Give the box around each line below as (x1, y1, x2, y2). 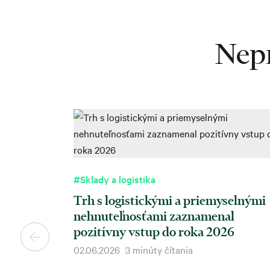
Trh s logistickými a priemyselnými (74, 192, 266, 208)
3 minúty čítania (125, 242, 193, 256)
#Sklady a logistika (74, 172, 155, 186)
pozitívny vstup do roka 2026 (74, 223, 234, 239)
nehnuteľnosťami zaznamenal (74, 207, 234, 224)
